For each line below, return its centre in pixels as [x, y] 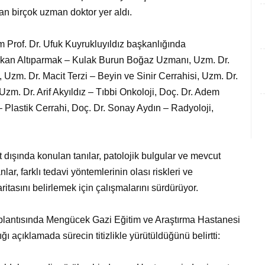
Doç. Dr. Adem [189, 92]
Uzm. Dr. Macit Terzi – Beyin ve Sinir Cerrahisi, [103, 76]
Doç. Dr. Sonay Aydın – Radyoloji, [143, 108]
